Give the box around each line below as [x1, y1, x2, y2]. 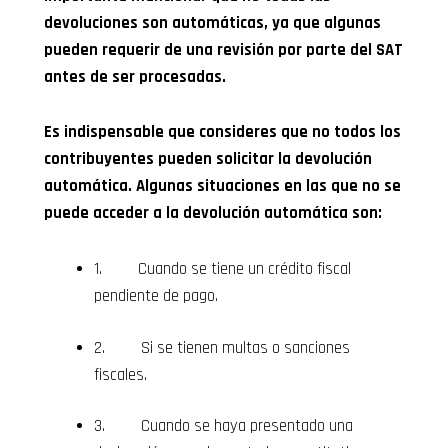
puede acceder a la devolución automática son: [44, 203, 383, 225]
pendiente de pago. [93, 286, 218, 308]
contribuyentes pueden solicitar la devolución [44, 149, 373, 171]
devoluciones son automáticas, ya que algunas [44, 12, 382, 34]
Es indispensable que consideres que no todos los [44, 122, 402, 144]
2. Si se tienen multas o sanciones [93, 337, 350, 359]
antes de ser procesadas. [44, 66, 227, 88]
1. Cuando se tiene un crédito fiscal [93, 259, 351, 281]
